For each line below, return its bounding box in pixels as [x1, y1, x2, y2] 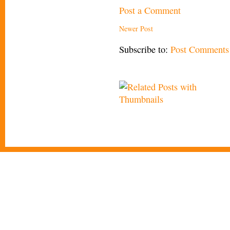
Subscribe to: [119, 43, 170, 56]
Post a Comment [119, 4, 181, 16]
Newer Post [119, 24, 153, 34]
